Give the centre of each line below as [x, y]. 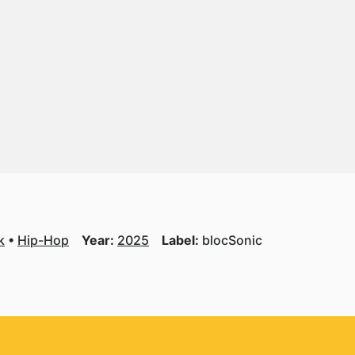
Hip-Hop [43, 240]
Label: [182, 240]
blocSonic [232, 240]
